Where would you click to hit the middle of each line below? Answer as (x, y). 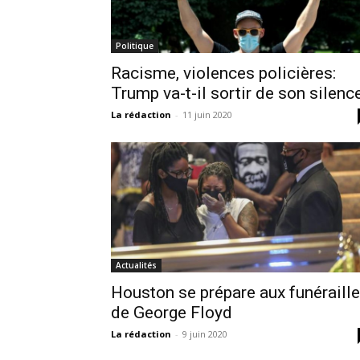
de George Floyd (172, 312)
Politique (135, 45)
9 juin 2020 (205, 333)
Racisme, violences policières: (223, 73)
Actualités (136, 265)
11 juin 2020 (207, 114)
